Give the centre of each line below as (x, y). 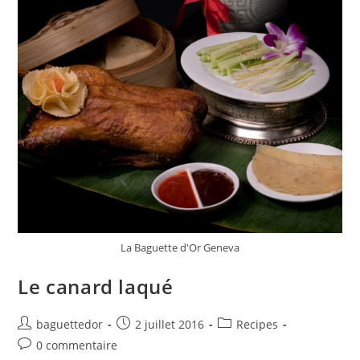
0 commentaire (77, 345)
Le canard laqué (96, 286)
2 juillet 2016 (170, 324)
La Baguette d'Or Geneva (180, 247)
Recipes (258, 324)
